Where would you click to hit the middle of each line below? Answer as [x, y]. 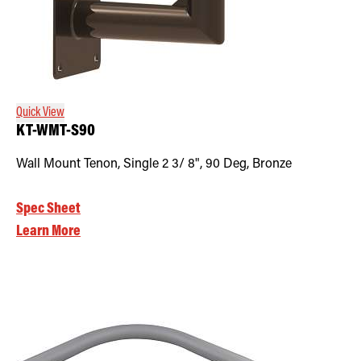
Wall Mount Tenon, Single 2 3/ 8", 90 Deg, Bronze [154, 164]
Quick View [40, 112]
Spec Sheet [48, 209]
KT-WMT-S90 [56, 131]
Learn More [48, 231]
